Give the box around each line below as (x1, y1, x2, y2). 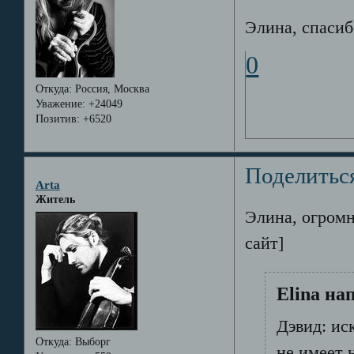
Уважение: (35, 97, 85, 110)
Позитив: (35, 112, 80, 125)
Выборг (71, 335, 111, 348)
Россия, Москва (71, 82, 149, 95)
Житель (35, 194, 75, 206)
